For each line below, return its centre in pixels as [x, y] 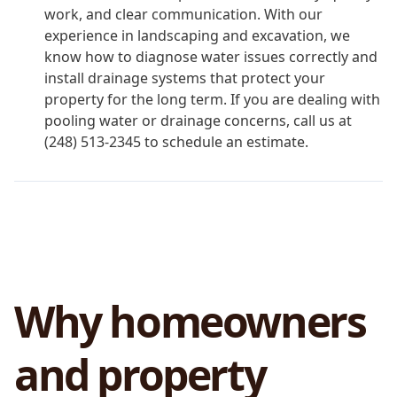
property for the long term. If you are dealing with [212, 100]
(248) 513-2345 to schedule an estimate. [176, 142]
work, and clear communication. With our [183, 15]
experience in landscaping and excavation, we [197, 36]
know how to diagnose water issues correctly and [211, 57]
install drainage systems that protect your [185, 78]
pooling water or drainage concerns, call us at [198, 121]
